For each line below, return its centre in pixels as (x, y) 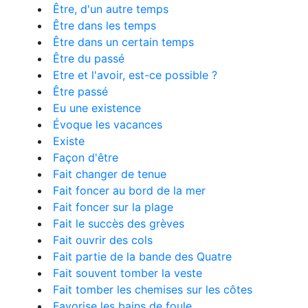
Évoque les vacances (108, 124)
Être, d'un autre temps (111, 9)
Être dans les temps (104, 25)
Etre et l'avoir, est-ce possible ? (135, 75)
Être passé (80, 91)
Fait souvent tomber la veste (128, 273)
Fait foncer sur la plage (113, 207)
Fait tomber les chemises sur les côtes (153, 289)
